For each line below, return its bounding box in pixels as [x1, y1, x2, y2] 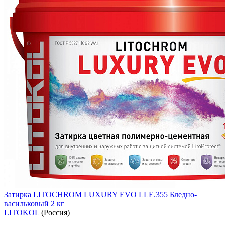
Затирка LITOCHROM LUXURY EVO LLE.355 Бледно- [4, 190, 197, 199]
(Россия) [39, 208, 70, 217]
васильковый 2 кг [4, 199, 64, 208]
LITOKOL [4, 208, 39, 217]
